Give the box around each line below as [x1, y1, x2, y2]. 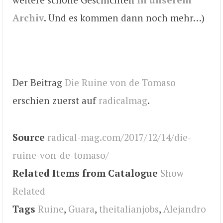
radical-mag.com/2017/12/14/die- [47, 131, 191, 144]
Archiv [12, 11, 44, 24]
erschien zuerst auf [12, 94, 99, 107]
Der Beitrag [12, 76, 65, 89]
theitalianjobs [99, 203, 159, 216]
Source [12, 131, 45, 144]
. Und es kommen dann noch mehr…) [44, 11, 205, 24]
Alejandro [163, 203, 206, 216]
